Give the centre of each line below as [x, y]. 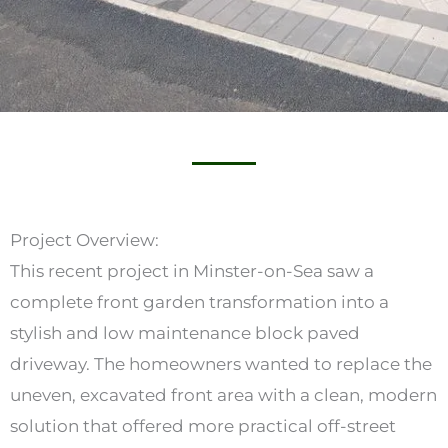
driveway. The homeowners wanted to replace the [221, 364]
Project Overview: [84, 240]
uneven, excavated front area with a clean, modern [223, 395]
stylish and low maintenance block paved [185, 333]
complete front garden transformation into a [199, 302]
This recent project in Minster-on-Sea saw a [192, 271]
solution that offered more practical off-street [203, 426]
